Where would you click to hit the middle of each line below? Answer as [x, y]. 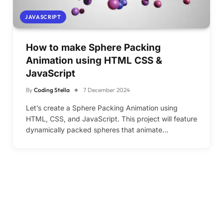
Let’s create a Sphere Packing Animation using [102, 108]
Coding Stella [52, 90]
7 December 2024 [107, 90]
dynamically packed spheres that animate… [97, 129]
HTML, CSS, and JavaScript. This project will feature [111, 118]
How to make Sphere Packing [93, 47]
